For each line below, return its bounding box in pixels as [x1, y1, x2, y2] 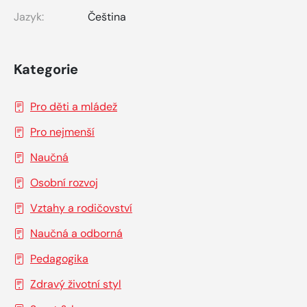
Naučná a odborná [30, 226, 123, 241]
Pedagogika [30, 251, 88, 267]
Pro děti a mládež [30, 99, 117, 114]
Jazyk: [14, 10, 44, 25]
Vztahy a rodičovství [30, 201, 132, 216]
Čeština [88, 10, 126, 25]
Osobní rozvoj [30, 175, 98, 191]
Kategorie [14, 60, 78, 79]
